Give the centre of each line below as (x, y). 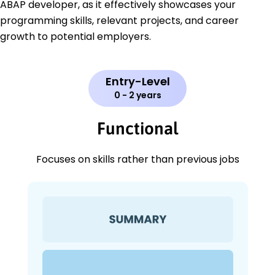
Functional (137, 129)
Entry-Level (137, 82)
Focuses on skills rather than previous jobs (137, 160)
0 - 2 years (137, 95)
